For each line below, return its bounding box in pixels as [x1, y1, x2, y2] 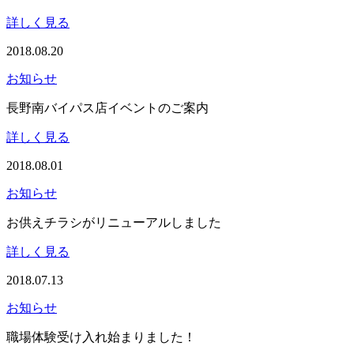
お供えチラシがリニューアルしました [6, 215, 221, 229]
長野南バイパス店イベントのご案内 [6, 100, 209, 115]
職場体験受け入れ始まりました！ [6, 330, 196, 344]
